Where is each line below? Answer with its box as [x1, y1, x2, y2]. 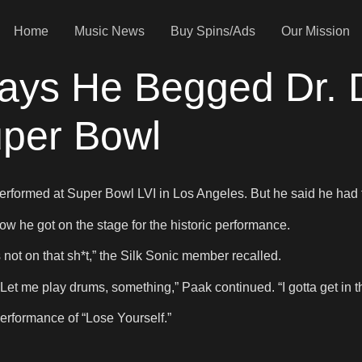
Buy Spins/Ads [170, 23, 255, 38]
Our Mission [280, 23, 350, 38]
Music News [74, 23, 145, 38]
